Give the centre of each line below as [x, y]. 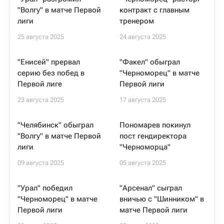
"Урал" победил [45, 188]
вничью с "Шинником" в [162, 199]
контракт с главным [154, 10]
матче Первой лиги [153, 210]
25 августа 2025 [41, 37]
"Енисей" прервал [49, 62]
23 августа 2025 [41, 100]
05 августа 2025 [143, 163]
